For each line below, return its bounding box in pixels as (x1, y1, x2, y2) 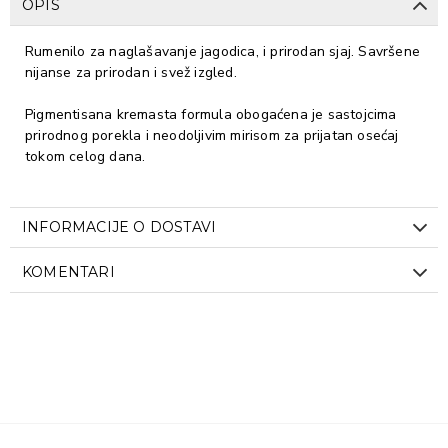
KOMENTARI (22, 263, 115, 282)
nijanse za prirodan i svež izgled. (25, 63, 237, 83)
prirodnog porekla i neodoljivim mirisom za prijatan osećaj (25, 126, 399, 146)
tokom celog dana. (25, 147, 146, 167)
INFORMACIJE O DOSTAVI (22, 218, 217, 237)
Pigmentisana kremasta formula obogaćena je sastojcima (25, 105, 397, 125)
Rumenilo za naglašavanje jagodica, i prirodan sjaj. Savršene (25, 42, 421, 62)
